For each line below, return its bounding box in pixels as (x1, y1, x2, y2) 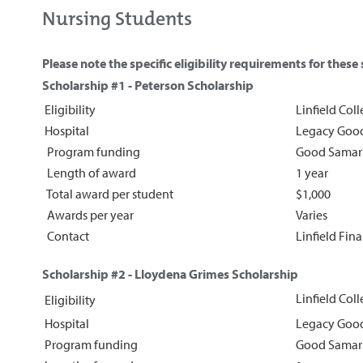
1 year (296, 164, 328, 181)
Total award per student (45, 185, 173, 202)
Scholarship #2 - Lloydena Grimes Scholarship (42, 265, 298, 282)
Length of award (45, 164, 136, 181)
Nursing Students (42, 5, 192, 32)
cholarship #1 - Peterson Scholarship (49, 76, 254, 93)
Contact (45, 227, 89, 244)
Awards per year (45, 206, 134, 223)
